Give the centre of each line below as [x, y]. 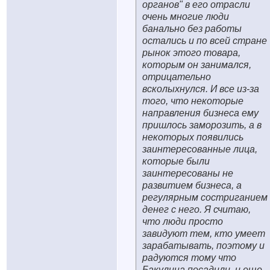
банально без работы [192, 29]
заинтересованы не [188, 173]
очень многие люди [186, 17]
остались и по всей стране [205, 41]
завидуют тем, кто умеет [204, 234]
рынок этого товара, [191, 53]
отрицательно [177, 77]
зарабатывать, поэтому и [203, 246]
